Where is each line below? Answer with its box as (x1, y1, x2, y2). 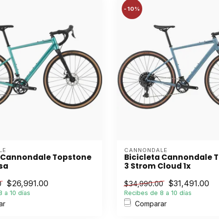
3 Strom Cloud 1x (124, 160, 191, 171)
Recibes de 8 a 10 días (124, 189, 192, 197)
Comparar (135, 199, 167, 208)
